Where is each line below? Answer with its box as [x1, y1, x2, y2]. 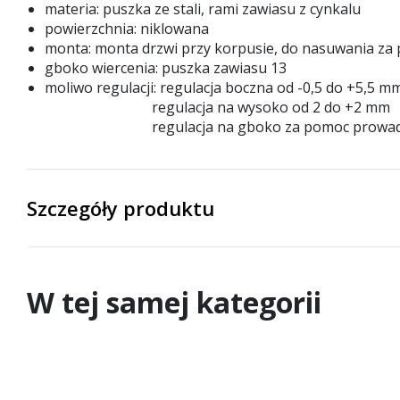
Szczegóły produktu [27, 195, 214, 222]
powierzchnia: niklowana [45, 19, 209, 39]
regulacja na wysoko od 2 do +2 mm [45, 97, 390, 118]
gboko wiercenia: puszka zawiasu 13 [45, 58, 287, 79]
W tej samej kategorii [27, 283, 321, 322]
